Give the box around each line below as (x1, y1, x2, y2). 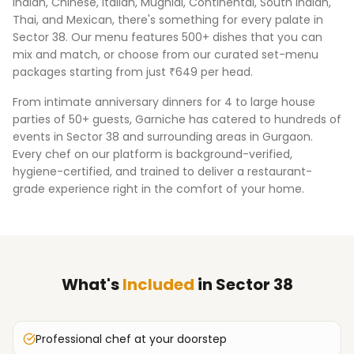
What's (61, 273, 122, 296)
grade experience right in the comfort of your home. (13, 181, 304, 197)
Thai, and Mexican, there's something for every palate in (13, 12, 323, 28)
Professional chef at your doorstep (36, 331, 227, 347)
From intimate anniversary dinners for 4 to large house (13, 94, 315, 110)
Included (122, 273, 194, 296)
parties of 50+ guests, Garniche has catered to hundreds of (13, 111, 341, 127)
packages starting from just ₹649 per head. (13, 64, 253, 80)
